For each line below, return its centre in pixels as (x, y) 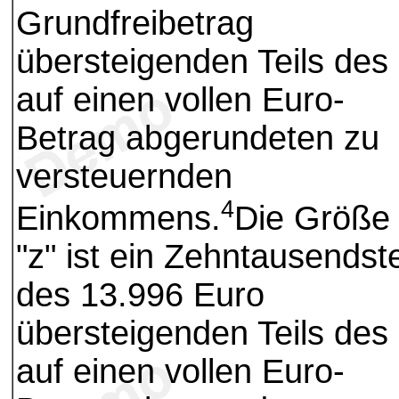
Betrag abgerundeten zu (198, 138)
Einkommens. (118, 218)
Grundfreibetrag (135, 24)
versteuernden (124, 177)
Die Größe (312, 218)
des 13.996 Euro (140, 294)
